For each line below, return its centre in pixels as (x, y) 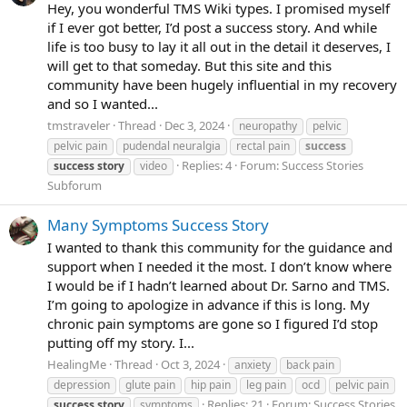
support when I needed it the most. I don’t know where (219, 267)
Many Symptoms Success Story (158, 224)
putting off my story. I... (121, 343)
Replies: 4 (207, 166)
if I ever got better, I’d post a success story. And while (212, 28)
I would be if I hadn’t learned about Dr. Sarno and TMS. (218, 286)
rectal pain (263, 146)
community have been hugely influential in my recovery (222, 85)
